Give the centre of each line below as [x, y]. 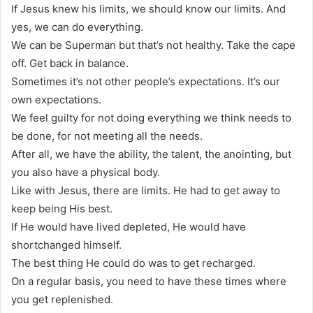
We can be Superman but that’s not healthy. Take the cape [153, 45]
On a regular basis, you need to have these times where [149, 281]
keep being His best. [62, 208]
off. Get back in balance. [70, 63]
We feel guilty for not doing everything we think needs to [151, 117]
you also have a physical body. [86, 172]
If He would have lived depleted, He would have [129, 226]
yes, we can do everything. [77, 27]
